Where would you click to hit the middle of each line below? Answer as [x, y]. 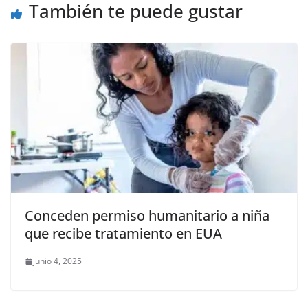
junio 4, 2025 [57, 261]
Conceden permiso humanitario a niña [147, 216]
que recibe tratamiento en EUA [123, 234]
